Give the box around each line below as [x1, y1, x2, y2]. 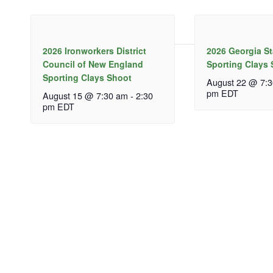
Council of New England [42, 57, 143, 70]
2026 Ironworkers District [42, 44, 146, 57]
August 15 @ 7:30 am [42, 88, 128, 102]
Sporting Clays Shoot [42, 71, 132, 83]
